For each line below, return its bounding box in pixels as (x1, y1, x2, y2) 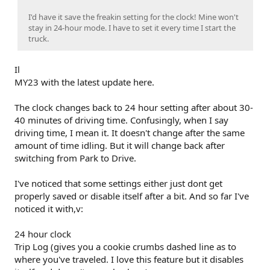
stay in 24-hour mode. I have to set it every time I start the (28, 22, 236, 33)
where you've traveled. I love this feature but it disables (14, 253, 243, 265)
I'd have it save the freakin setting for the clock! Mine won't (28, 11, 239, 22)
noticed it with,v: (14, 202, 83, 215)
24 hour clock (14, 227, 71, 240)
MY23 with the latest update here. (14, 75, 154, 88)
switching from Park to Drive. (14, 151, 136, 164)
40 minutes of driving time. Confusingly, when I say (14, 113, 228, 126)
